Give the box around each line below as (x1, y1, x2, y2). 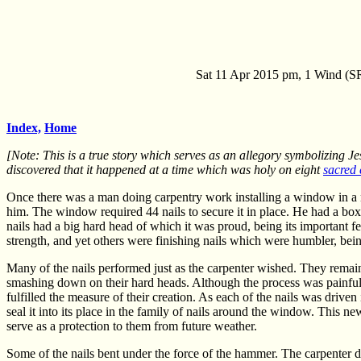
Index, (6, 121, 41, 135)
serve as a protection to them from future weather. (6, 319, 257, 334)
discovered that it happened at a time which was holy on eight (6, 163, 323, 177)
